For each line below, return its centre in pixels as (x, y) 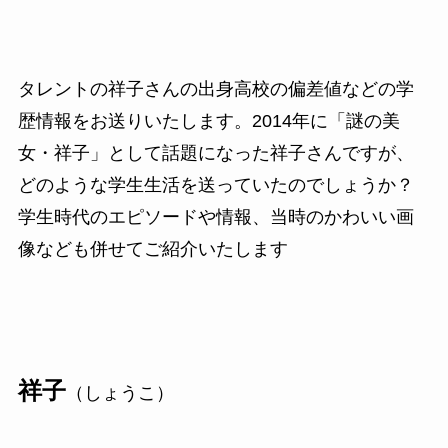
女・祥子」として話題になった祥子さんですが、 (215, 153)
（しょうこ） (119, 392)
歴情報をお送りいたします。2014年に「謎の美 (208, 121)
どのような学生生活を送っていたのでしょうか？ (215, 185)
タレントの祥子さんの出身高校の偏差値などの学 (215, 89)
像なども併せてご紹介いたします (152, 249)
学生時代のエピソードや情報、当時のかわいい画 (215, 217)
